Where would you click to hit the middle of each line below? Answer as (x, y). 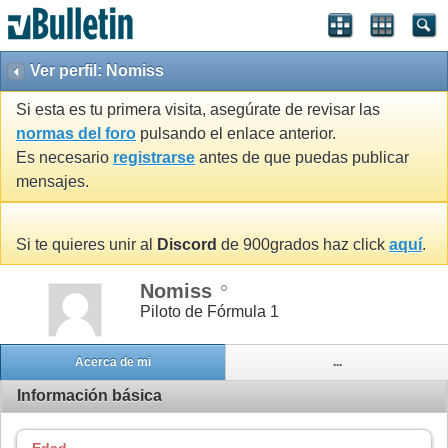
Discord (187, 245)
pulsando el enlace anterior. (236, 134)
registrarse (154, 158)
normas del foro (76, 134)
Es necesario (64, 158)
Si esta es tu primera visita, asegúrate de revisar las (198, 110)
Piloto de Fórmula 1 (209, 311)
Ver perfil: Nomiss (97, 70)
